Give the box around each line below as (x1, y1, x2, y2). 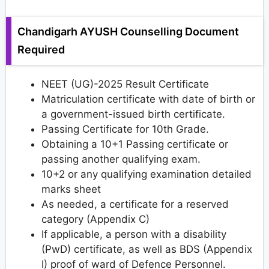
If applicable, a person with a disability (41, 228, 226, 241)
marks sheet (41, 183, 101, 196)
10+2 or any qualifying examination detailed (41, 168, 252, 181)
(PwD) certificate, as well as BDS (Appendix (41, 243, 252, 256)
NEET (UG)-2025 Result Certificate (41, 78, 209, 91)
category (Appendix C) (41, 213, 150, 226)
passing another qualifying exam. (41, 153, 201, 166)
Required (17, 43, 65, 56)
